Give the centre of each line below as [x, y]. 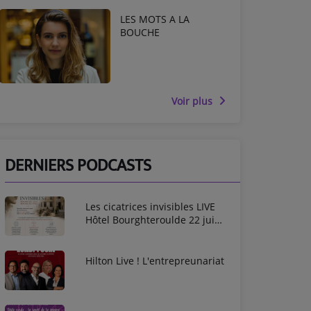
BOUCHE [140, 32]
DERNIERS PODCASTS [78, 166]
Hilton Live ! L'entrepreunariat [155, 261]
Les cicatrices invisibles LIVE [150, 206]
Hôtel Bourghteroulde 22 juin [99, 219]
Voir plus [193, 101]
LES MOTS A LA [155, 19]
